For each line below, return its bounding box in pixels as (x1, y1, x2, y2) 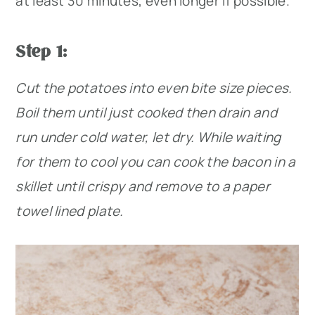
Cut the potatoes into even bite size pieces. (15, 78, 292, 97)
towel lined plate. (15, 201, 124, 220)
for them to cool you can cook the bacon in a (15, 152, 296, 171)
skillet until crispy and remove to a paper (15, 176, 270, 195)
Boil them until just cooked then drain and (15, 103, 277, 122)
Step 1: (15, 39, 67, 61)
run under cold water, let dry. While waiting (15, 127, 281, 146)
